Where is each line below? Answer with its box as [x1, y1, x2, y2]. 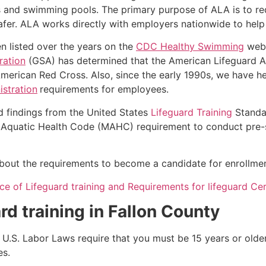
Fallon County [108, 201, 220, 221]
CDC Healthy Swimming [136, 40, 244, 53]
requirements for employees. [40, 83, 169, 96]
